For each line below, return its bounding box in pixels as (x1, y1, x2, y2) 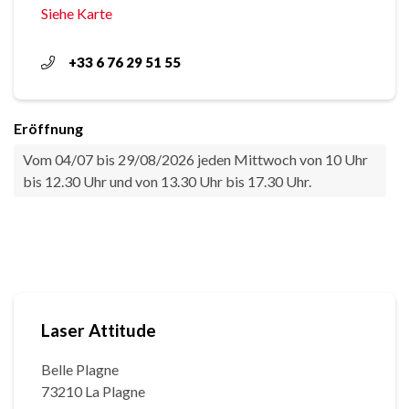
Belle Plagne (41, 361, 119, 378)
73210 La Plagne (41, 383, 145, 400)
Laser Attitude (41, 320, 156, 341)
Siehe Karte (41, 5, 112, 22)
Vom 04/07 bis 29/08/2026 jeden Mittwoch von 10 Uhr (23, 151, 368, 168)
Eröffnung (14, 120, 83, 137)
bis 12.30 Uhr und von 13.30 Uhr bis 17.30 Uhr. (23, 173, 311, 190)
